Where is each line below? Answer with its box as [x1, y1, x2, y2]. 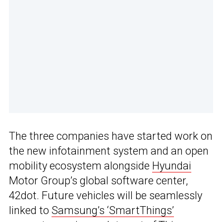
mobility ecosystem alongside [9, 160, 152, 172]
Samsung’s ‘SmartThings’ [52, 204, 174, 217]
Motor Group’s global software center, [9, 174, 188, 187]
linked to [9, 204, 52, 217]
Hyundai [152, 160, 191, 172]
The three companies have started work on [9, 130, 213, 143]
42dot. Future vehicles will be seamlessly [9, 189, 202, 202]
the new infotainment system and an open [9, 145, 209, 158]
